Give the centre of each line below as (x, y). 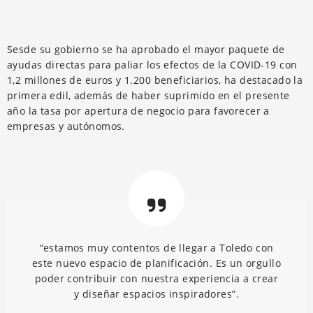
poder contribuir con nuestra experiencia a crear (156, 278)
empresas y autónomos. (66, 126)
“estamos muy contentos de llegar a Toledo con (156, 247)
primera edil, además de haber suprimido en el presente (148, 95)
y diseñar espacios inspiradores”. (156, 293)
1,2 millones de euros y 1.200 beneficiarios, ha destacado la (155, 80)
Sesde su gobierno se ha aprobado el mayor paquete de (146, 49)
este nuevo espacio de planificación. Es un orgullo (156, 263)
